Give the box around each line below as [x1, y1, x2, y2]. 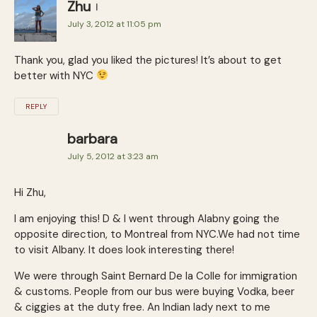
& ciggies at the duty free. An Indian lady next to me [14, 299, 270, 314]
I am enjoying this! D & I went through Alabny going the [14, 211, 279, 226]
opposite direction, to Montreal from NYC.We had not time [14, 226, 300, 241]
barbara [67, 129, 117, 148]
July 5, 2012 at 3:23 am [67, 150, 158, 162]
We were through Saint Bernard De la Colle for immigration [14, 268, 297, 283]
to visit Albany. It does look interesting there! [14, 242, 234, 257]
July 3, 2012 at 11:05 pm [67, 18, 161, 30]
